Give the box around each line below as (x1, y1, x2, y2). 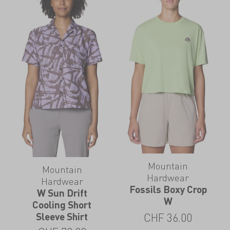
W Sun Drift (36, 186, 87, 199)
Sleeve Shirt (36, 210, 88, 222)
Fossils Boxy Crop (129, 183, 207, 195)
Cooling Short (32, 198, 92, 210)
